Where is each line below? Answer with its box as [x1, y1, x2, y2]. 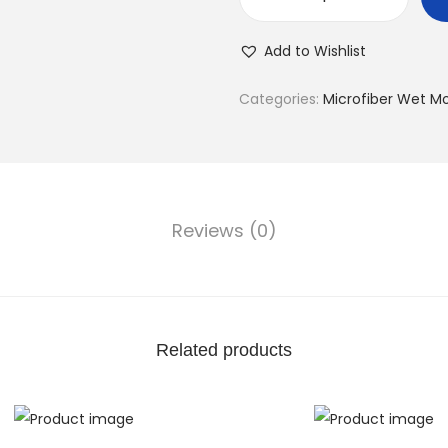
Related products [156, 340, 292, 360]
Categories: [239, 89, 323, 109]
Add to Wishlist [264, 41, 366, 61]
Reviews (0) [171, 218, 277, 243]
